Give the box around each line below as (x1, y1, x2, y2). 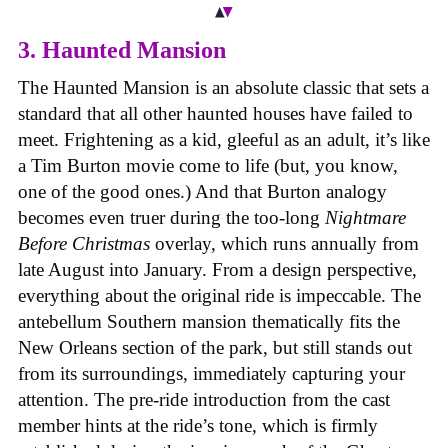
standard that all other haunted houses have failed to (18, 103, 413, 125)
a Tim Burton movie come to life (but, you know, (18, 155, 398, 177)
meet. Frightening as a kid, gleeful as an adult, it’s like (18, 129, 430, 151)
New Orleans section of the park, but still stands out (18, 337, 412, 359)
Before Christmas (18, 233, 150, 255)
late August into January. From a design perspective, (18, 259, 417, 281)
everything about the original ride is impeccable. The (18, 285, 421, 307)
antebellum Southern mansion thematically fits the (18, 311, 400, 333)
